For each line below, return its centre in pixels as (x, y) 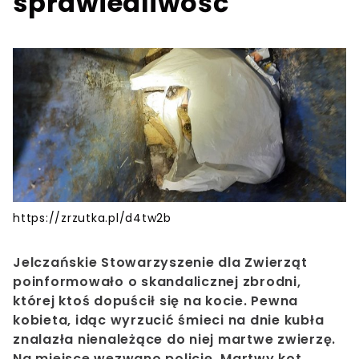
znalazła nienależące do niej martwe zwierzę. (174, 340)
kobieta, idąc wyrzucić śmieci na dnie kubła (169, 321)
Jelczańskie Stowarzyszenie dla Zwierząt (160, 263)
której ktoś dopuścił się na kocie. (130, 301)
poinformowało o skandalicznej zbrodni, (157, 282)
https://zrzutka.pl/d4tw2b (92, 218)
